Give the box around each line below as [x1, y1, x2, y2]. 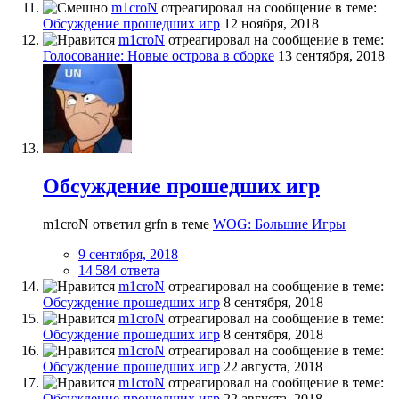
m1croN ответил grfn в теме [43, 216, 213, 232]
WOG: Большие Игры [213, 216, 346, 232]
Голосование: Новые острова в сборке [43, 48, 274, 64]
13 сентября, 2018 [278, 48, 385, 64]
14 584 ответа [78, 263, 159, 279]
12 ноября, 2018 [224, 16, 319, 32]
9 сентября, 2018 [78, 247, 178, 263]
